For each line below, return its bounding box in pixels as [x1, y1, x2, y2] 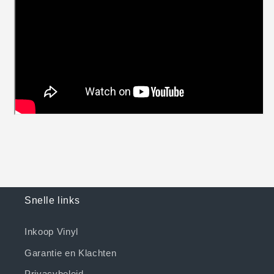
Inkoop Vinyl [24, 226, 78, 237]
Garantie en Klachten [24, 247, 117, 258]
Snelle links [24, 195, 80, 206]
